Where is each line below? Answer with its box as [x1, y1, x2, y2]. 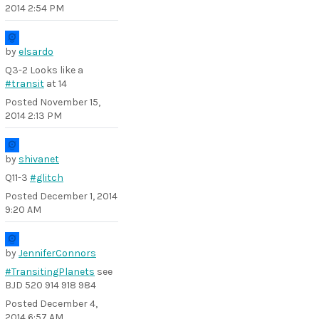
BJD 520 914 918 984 [5, 279, 96, 291]
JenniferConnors [19, 247, 96, 259]
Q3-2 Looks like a [5, 64, 83, 76]
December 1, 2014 [40, 190, 117, 202]
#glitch [30, 172, 63, 184]
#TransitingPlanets [5, 266, 95, 278]
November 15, [40, 96, 100, 108]
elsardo [19, 46, 53, 58]
